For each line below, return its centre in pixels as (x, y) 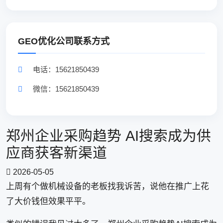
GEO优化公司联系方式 (64, 41)
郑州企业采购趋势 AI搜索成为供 (109, 136)
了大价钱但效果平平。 (48, 201)
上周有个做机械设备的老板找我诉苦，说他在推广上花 (108, 186)
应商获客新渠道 (56, 153)
